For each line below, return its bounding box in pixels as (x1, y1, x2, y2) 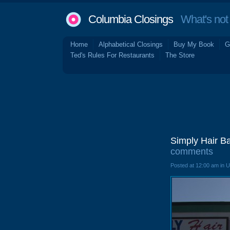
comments (170, 146, 213, 157)
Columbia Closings (88, 13, 173, 26)
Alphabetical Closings (99, 41, 163, 48)
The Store (165, 51, 195, 59)
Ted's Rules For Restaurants (70, 51, 155, 59)
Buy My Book (174, 41, 214, 48)
